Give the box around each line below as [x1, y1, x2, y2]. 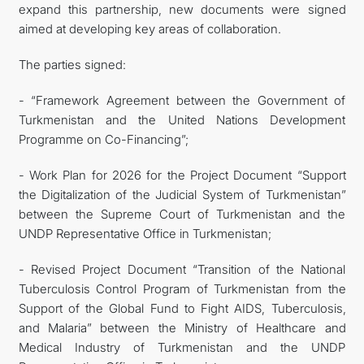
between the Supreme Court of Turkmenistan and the [18, 206, 346, 222]
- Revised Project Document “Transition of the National [18, 262, 346, 277]
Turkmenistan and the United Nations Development [18, 112, 346, 128]
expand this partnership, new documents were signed [18, 2, 346, 17]
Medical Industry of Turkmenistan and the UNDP [18, 340, 346, 355]
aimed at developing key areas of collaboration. [18, 21, 281, 37]
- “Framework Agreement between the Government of [18, 93, 346, 108]
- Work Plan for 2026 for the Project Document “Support [18, 167, 346, 183]
